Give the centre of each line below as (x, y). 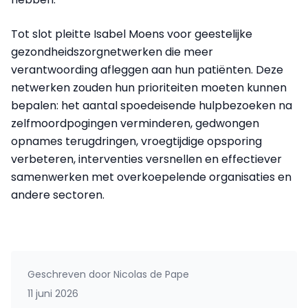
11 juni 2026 (53, 294)
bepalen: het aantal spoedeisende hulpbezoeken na (152, 106)
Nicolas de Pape (150, 274)
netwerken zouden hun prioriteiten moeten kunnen (149, 88)
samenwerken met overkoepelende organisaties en (151, 177)
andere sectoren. (58, 195)
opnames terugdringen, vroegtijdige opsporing (136, 141)
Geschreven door (69, 274)
